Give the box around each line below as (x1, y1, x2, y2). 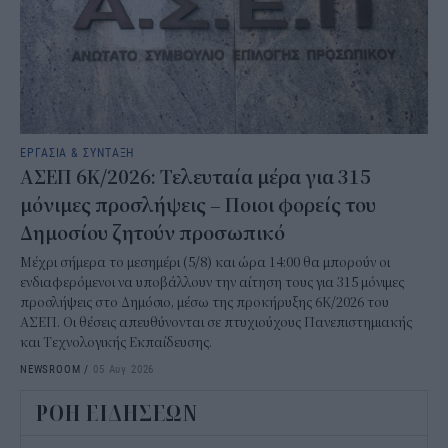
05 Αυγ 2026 (93, 360, 155, 376)
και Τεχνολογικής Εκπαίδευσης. (20, 333, 212, 351)
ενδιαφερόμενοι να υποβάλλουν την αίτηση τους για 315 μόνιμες (20, 273, 404, 291)
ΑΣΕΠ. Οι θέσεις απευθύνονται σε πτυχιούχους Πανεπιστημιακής (20, 313, 412, 331)
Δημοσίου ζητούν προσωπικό (20, 220, 285, 246)
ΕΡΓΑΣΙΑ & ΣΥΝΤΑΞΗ (20, 143, 135, 160)
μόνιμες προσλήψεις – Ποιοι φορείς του (20, 192, 376, 218)
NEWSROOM (20, 360, 81, 376)
